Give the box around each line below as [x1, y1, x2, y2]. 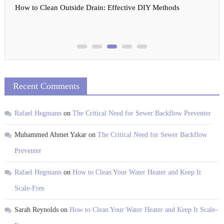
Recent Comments [12, 81, 79, 91]
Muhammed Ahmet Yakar [14, 131, 86, 139]
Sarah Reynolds [14, 206, 58, 214]
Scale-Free [14, 184, 44, 192]
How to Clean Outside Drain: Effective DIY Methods [14, 3, 179, 12]
